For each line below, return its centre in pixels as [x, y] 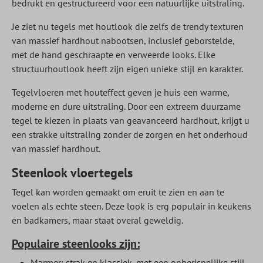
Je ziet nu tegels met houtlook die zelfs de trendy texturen [128, 26]
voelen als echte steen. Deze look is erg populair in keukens [131, 206]
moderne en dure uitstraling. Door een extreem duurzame [126, 106]
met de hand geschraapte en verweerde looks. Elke [114, 55]
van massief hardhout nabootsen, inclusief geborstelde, [123, 41]
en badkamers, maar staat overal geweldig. [97, 220]
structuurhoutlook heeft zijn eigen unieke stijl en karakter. [127, 69]
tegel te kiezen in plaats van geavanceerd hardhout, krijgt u [131, 120]
